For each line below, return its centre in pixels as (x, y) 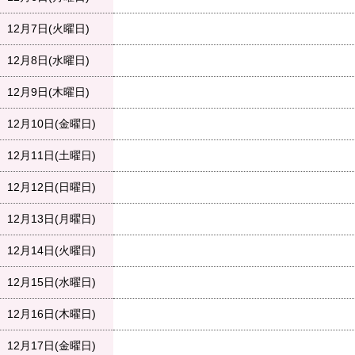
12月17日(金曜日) (52, 346)
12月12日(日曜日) (52, 187)
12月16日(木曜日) (52, 314)
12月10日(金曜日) (52, 124)
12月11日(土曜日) (52, 156)
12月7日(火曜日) (48, 29)
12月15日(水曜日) (52, 282)
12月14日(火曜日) (52, 251)
